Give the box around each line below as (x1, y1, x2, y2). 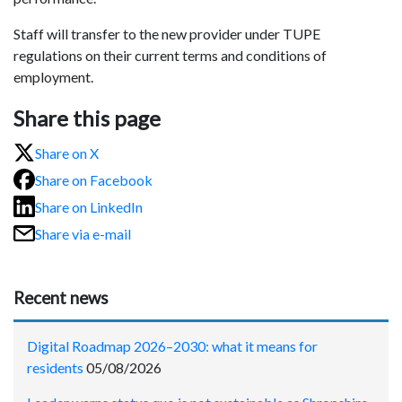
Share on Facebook (35, 170, 153, 188)
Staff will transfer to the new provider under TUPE (13, 25, 320, 43)
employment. (13, 68, 93, 86)
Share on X (35, 144, 99, 162)
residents (27, 358, 83, 376)
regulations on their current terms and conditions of (13, 47, 327, 65)
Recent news (13, 288, 109, 309)
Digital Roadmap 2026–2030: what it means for (27, 336, 318, 354)
